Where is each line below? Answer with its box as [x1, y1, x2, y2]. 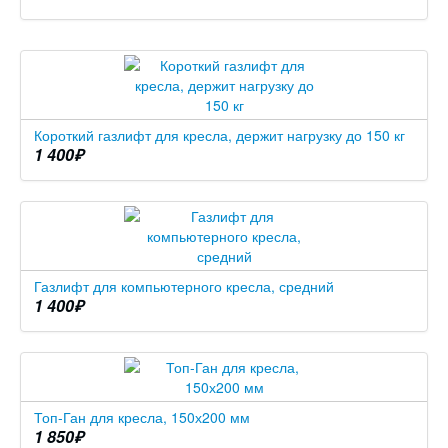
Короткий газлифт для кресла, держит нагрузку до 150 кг [34, 125, 405, 146]
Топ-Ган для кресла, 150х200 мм [34, 407, 250, 428]
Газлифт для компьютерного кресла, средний [34, 276, 334, 297]
